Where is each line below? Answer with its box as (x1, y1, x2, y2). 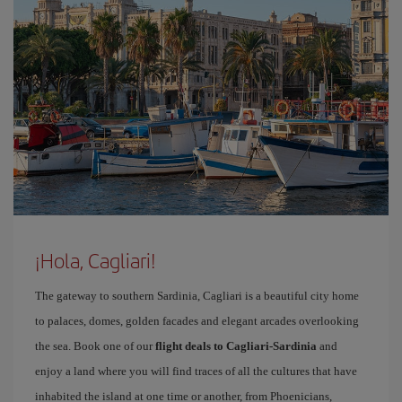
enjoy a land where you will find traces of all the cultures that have (35, 364, 357, 378)
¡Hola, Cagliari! (35, 246, 156, 275)
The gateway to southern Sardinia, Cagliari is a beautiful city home (35, 289, 359, 302)
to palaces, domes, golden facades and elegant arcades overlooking (35, 314, 359, 328)
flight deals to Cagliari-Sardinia (155, 339, 317, 353)
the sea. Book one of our (35, 339, 155, 353)
